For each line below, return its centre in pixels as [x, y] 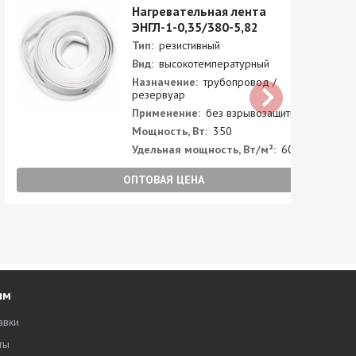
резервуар [158, 95]
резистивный [188, 45]
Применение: [166, 113]
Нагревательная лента [199, 11]
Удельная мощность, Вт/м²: [203, 149]
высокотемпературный [212, 64]
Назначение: [164, 82]
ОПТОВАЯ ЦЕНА [164, 180]
